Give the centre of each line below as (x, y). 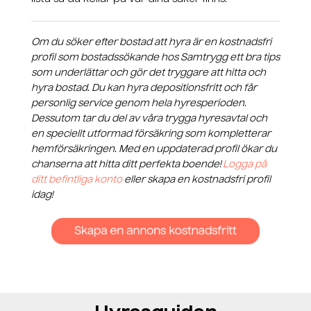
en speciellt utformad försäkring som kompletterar (151, 134)
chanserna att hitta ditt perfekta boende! (127, 165)
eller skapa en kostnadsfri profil (196, 180)
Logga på (245, 165)
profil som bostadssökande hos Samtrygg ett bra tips (155, 58)
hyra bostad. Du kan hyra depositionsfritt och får (144, 89)
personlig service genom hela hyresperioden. (139, 104)
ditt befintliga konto (77, 180)
